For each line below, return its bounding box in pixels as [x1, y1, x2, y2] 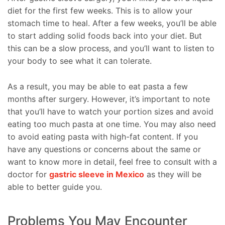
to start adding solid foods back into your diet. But [8, 31, 202, 41]
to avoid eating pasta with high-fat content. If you [8, 131, 198, 142]
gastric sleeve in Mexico [49, 169, 144, 179]
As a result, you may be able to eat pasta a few [8, 81, 188, 91]
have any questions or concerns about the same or [8, 144, 201, 154]
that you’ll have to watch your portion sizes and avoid [8, 106, 213, 117]
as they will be [144, 169, 201, 179]
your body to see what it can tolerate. [8, 56, 152, 66]
